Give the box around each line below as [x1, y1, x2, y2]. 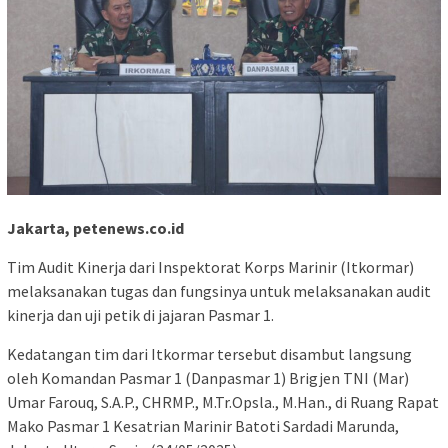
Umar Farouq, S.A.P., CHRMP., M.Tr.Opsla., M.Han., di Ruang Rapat [7, 391, 439, 412]
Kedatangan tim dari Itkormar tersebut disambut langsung [7, 343, 412, 364]
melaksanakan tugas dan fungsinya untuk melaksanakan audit [7, 280, 431, 301]
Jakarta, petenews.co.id [7, 217, 184, 238]
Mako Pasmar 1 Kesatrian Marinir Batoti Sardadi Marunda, [7, 415, 399, 436]
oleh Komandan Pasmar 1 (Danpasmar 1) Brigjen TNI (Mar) [7, 367, 409, 388]
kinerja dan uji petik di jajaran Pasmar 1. [7, 304, 274, 325]
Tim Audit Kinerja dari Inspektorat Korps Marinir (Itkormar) [7, 256, 414, 277]
